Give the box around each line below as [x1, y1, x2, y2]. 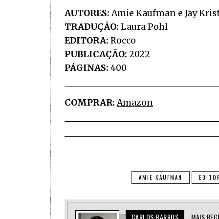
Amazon [117, 97, 153, 108]
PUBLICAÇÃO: [65, 48, 127, 60]
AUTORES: [65, 7, 109, 19]
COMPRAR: [65, 97, 115, 108]
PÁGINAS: [65, 62, 109, 73]
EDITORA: [65, 35, 109, 46]
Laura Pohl [119, 21, 168, 32]
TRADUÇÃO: [65, 21, 119, 32]
